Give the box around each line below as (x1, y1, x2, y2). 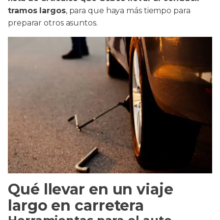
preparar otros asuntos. (8, 18, 98, 27)
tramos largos (8, 6, 66, 15)
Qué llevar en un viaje (8, 180, 173, 198)
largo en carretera (8, 196, 144, 215)
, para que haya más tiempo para (65, 6, 191, 15)
